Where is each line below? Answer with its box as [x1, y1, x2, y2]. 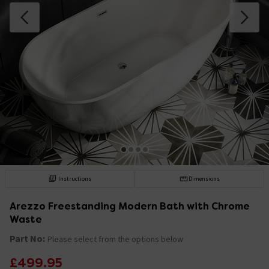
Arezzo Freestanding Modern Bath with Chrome [10, 199, 250, 213]
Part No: [10, 232, 45, 244]
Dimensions [188, 174, 220, 183]
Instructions [58, 174, 92, 183]
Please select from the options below [47, 233, 183, 244]
